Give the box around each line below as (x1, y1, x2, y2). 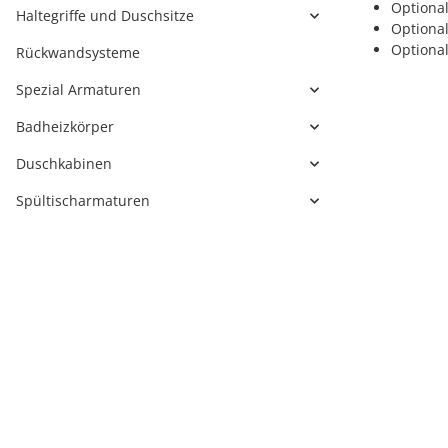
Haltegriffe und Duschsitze (16, 6, 194, 25)
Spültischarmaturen (16, 191, 150, 210)
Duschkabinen (16, 154, 112, 173)
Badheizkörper (16, 117, 114, 136)
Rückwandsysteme (16, 43, 140, 62)
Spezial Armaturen (16, 80, 141, 99)
